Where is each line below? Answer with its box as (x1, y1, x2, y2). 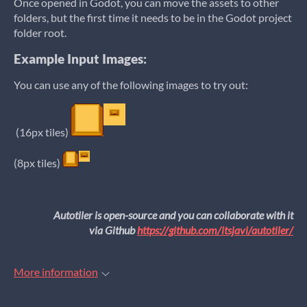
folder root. (14, 26, 66, 39)
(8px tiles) (14, 156, 62, 169)
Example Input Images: (14, 51, 147, 66)
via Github (89, 223, 137, 236)
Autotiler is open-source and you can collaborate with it (53, 208, 293, 221)
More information (14, 265, 98, 278)
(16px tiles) (14, 125, 71, 138)
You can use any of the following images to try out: (14, 78, 248, 91)
